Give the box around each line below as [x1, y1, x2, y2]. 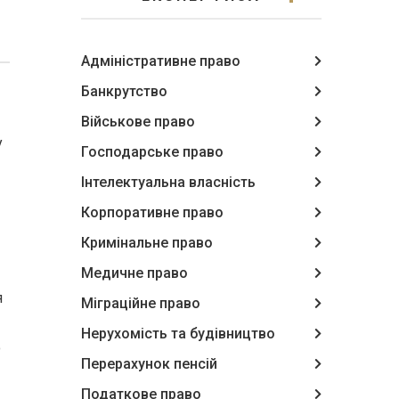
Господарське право [81, 143, 224, 160]
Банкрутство [81, 83, 167, 100]
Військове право [81, 113, 195, 130]
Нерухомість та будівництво [81, 325, 275, 342]
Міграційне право [81, 295, 200, 312]
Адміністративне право [81, 53, 240, 69]
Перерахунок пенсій [81, 355, 217, 372]
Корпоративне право [81, 204, 224, 221]
